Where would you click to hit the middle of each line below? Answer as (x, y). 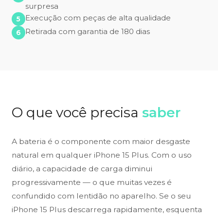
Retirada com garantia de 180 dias (88, 32)
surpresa (42, 6)
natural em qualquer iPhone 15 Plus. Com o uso (102, 155)
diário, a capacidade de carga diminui (82, 169)
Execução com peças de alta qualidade (98, 18)
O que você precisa (77, 113)
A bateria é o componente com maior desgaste (101, 142)
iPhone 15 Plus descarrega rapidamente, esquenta (107, 210)
